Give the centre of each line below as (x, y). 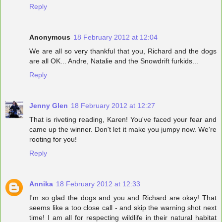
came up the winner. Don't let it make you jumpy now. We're (123, 130)
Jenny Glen (49, 106)
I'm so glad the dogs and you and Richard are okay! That (123, 198)
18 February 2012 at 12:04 (115, 37)
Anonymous (50, 37)
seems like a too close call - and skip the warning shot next (123, 208)
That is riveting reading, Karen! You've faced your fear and (123, 120)
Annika (41, 184)
